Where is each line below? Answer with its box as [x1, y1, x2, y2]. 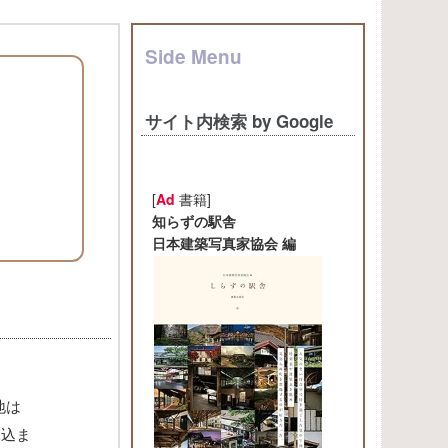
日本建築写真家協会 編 [152, 233, 296, 253]
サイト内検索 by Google [145, 109, 333, 133]
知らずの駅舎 [152, 211, 236, 231]
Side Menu [145, 43, 242, 70]
